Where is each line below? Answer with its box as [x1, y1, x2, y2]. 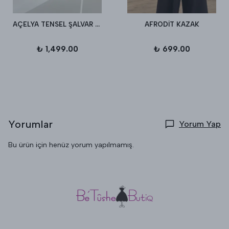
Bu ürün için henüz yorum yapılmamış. [8, 141, 134, 150]
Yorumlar [8, 118, 53, 131]
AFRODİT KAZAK [144, 20, 199, 29]
